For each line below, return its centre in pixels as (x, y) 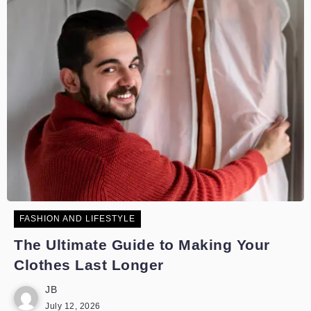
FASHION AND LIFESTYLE (77, 219)
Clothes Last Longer (89, 265)
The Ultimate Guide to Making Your (142, 245)
